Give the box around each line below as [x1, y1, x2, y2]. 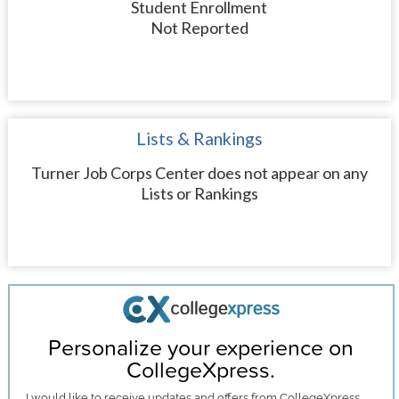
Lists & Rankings [135, 128, 263, 149]
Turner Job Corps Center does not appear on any [30, 163, 368, 183]
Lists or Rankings [140, 183, 258, 203]
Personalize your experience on [48, 331, 354, 363]
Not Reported [150, 18, 248, 37]
